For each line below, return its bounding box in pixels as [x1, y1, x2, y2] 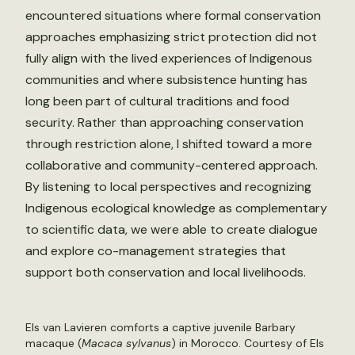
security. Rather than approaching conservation [25, 114, 303, 131]
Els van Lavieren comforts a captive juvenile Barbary [25, 320, 296, 334]
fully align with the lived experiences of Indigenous [25, 50, 312, 67]
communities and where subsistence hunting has [25, 71, 307, 88]
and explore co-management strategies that [25, 242, 286, 259]
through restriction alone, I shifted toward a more [25, 136, 312, 152]
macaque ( [25, 336, 82, 350]
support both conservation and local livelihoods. [25, 264, 306, 281]
